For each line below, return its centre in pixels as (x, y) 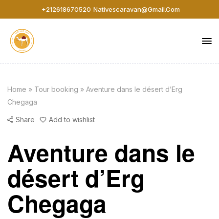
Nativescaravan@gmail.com (137, 9)
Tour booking (56, 89)
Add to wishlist (72, 120)
